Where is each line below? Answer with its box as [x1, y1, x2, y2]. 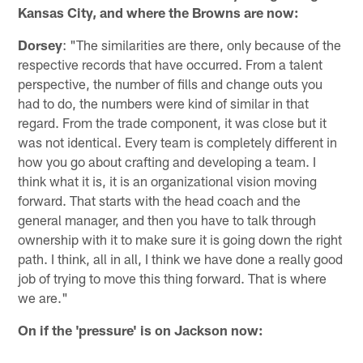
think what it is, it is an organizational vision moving [18, 173, 318, 190]
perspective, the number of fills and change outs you [18, 75, 323, 92]
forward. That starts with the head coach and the [18, 192, 301, 209]
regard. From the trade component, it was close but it [18, 114, 327, 131]
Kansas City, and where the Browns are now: [18, 4, 300, 21]
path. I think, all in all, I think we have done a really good [18, 250, 344, 267]
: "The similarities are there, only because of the [62, 36, 342, 53]
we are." [18, 289, 69, 306]
